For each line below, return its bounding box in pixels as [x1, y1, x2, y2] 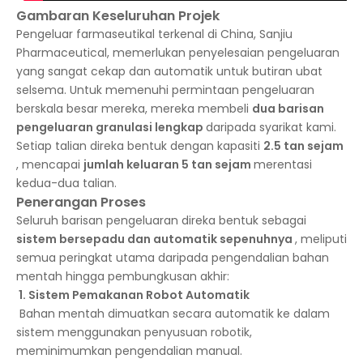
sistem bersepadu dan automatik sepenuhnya [16, 231, 295, 247]
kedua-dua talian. [16, 175, 117, 191]
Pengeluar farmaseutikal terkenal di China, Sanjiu [16, 26, 293, 42]
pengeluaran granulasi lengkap [16, 119, 206, 135]
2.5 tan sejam [263, 138, 344, 154]
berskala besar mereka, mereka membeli [16, 100, 252, 117]
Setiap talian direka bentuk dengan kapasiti [16, 138, 263, 154]
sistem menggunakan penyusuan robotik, [16, 324, 252, 340]
